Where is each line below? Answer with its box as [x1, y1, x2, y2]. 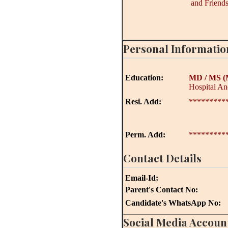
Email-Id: [123, 174, 158, 182]
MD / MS [188, 73, 221, 82]
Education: [123, 73, 163, 82]
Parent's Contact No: [125, 185, 198, 194]
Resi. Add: [125, 97, 161, 106]
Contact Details [123, 151, 202, 165]
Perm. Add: [125, 130, 165, 139]
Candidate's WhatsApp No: [125, 198, 221, 207]
